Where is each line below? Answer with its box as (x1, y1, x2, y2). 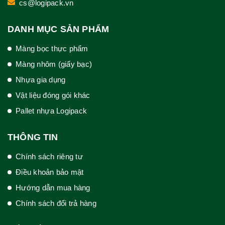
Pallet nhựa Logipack (16, 106, 87, 115)
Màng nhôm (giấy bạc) (16, 59, 92, 68)
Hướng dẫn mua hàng (16, 183, 90, 192)
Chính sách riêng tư (16, 152, 83, 161)
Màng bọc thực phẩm (16, 44, 88, 53)
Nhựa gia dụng (16, 75, 66, 84)
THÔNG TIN (8, 132, 58, 142)
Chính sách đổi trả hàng (16, 198, 96, 207)
